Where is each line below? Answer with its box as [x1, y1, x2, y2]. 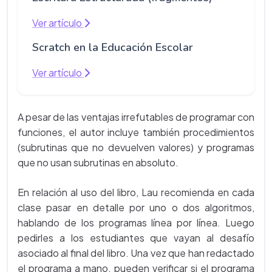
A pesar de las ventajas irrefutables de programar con [18, 110, 254, 124]
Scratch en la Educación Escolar [32, 40, 193, 55]
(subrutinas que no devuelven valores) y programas [18, 141, 254, 154]
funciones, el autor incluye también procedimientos [18, 126, 254, 139]
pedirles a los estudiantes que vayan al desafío [18, 231, 254, 245]
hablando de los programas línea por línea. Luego [18, 216, 254, 229]
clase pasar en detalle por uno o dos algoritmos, [18, 201, 254, 214]
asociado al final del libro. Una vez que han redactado [18, 246, 254, 260]
